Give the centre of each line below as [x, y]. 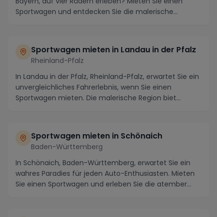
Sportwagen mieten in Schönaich [97, 136]
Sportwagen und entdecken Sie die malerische [94, 12]
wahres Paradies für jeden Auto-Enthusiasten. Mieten [105, 173]
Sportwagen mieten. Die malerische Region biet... [98, 98]
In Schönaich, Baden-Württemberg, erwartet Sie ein [103, 163]
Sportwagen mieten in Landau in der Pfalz [114, 50]
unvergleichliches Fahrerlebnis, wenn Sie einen [93, 87]
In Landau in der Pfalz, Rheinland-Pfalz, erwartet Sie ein [107, 77]
